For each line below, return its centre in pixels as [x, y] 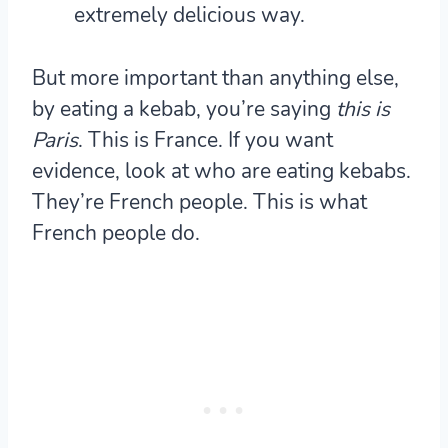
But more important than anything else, [215, 77]
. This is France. [150, 139]
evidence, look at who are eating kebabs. [221, 170]
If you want [278, 139]
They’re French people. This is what [199, 201]
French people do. [116, 232]
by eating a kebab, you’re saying [184, 108]
